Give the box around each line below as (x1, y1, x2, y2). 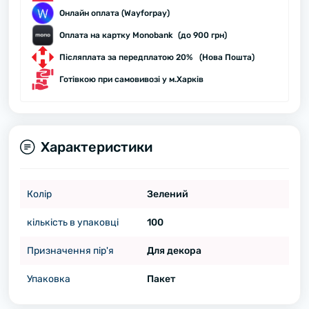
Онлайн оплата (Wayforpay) (59, 8, 170, 18)
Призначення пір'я (27, 245, 114, 257)
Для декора (146, 245, 201, 257)
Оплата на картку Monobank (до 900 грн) (59, 30, 227, 40)
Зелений (146, 188, 188, 200)
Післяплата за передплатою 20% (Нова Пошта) (59, 52, 255, 62)
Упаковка (27, 273, 70, 285)
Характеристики (41, 139, 152, 155)
